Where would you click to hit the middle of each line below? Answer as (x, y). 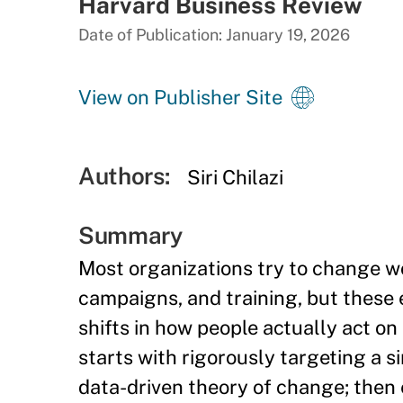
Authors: (124, 176)
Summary (130, 235)
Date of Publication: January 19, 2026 (214, 35)
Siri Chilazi (236, 177)
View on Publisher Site (180, 97)
